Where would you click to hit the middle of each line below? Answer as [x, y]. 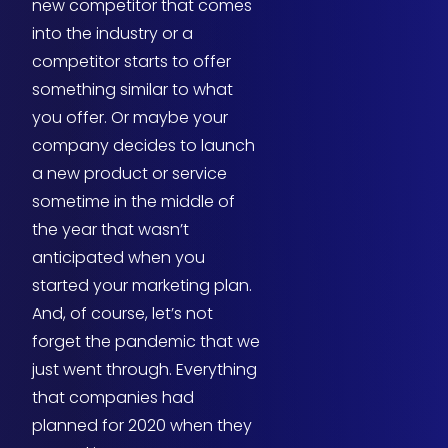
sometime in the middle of [133, 202]
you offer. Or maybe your [130, 118]
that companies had [113, 398]
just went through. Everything [144, 370]
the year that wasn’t [110, 230]
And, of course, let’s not [122, 314]
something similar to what [132, 90]
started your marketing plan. [142, 286]
